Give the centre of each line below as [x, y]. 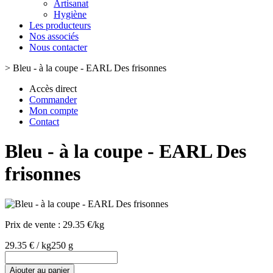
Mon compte [54, 111]
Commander [53, 100]
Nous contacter [58, 47]
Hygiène [70, 14]
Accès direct [53, 89]
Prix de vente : [34, 224]
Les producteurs [60, 25]
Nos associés [54, 36]
